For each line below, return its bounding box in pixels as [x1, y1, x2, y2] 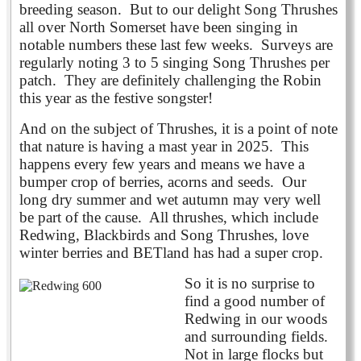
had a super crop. [218, 243, 327, 261]
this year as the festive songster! [19, 89, 213, 106]
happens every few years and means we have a [19, 155, 305, 172]
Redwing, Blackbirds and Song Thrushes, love [19, 226, 309, 243]
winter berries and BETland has [19, 243, 218, 261]
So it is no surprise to [185, 274, 315, 292]
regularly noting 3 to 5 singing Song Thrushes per [19, 53, 330, 71]
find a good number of [185, 292, 325, 309]
